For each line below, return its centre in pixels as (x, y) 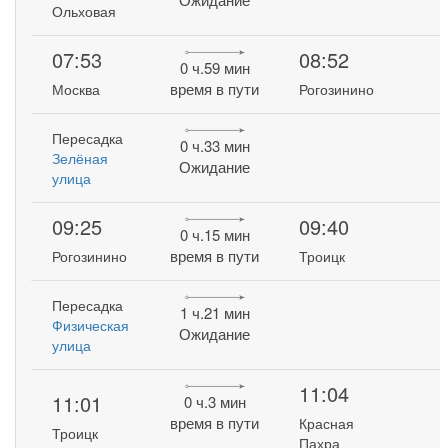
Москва (76, 89)
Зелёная (80, 158)
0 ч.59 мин (214, 68)
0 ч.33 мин (214, 146)
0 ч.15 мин (214, 235)
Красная (327, 423)
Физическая (91, 325)
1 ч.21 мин (214, 313)
